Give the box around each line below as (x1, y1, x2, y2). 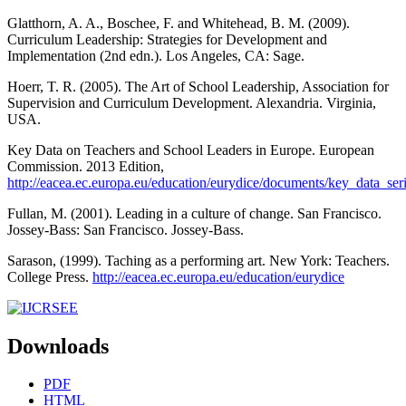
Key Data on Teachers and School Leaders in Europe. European (7, 141, 374, 158)
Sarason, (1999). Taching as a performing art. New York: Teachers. (7, 252, 390, 268)
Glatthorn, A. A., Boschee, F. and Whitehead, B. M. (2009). (7, 14, 350, 31)
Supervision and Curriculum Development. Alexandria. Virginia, (7, 94, 376, 111)
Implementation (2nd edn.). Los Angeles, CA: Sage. (7, 47, 304, 63)
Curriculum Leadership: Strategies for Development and (7, 31, 327, 47)
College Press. (7, 268, 92, 285)
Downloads (7, 333, 109, 358)
